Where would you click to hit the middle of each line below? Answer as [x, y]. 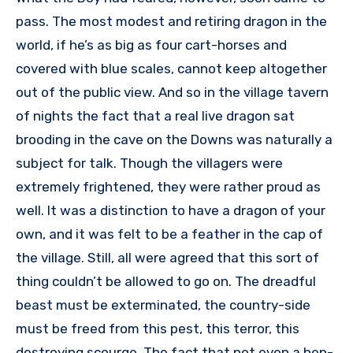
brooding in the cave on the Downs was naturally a [174, 140]
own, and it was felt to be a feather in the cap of [169, 234]
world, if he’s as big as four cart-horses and [151, 45]
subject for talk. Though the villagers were [149, 163]
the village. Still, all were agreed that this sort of [167, 258]
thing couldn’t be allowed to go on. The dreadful [166, 282]
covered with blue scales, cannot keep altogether [171, 69]
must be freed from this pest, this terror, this [158, 329]
